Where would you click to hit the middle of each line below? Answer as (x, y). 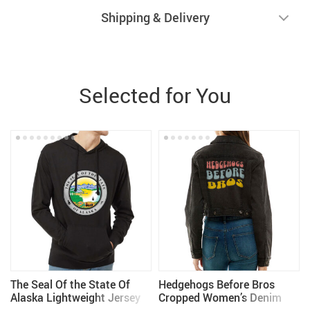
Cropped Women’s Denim (220, 298)
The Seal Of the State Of (70, 284)
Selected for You (155, 95)
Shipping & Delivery (155, 17)
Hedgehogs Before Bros (217, 284)
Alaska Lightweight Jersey (75, 298)
